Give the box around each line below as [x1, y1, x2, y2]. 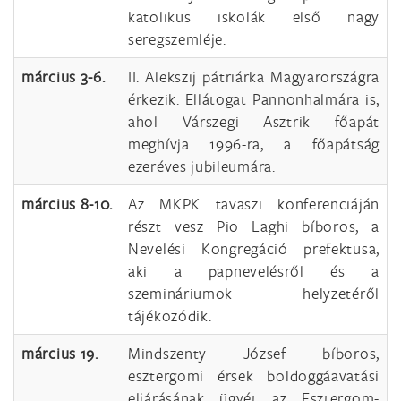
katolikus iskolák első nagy [128, 6, 380, 27]
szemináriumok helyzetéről [128, 283, 380, 303]
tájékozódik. [128, 305, 212, 326]
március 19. [21, 343, 98, 363]
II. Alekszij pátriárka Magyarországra [128, 66, 380, 87]
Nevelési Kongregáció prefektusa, [128, 238, 380, 259]
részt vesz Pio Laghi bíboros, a [128, 216, 380, 236]
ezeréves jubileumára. [128, 156, 276, 176]
